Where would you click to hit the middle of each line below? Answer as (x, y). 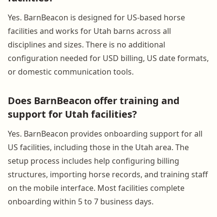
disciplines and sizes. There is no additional (86, 44)
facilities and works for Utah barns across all (89, 31)
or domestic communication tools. (71, 71)
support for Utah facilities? (72, 114)
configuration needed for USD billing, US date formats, (108, 58)
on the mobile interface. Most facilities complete (96, 188)
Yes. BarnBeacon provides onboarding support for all (105, 133)
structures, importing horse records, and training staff (108, 174)
